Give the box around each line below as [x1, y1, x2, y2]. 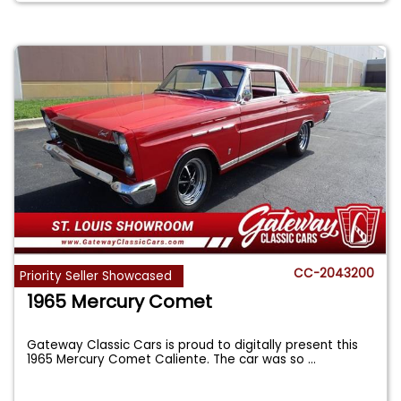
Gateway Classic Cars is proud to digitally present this [27, 337, 359, 354]
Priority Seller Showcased [20, 268, 173, 286]
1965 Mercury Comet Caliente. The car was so [27, 351, 309, 369]
